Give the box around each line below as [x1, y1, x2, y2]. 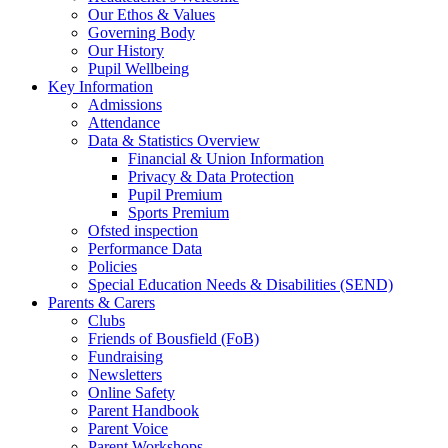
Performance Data [88, 239, 202, 257]
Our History [88, 41, 164, 59]
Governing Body [88, 23, 195, 41]
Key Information [48, 77, 153, 95]
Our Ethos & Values [88, 5, 215, 23]
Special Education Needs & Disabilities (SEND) [88, 275, 393, 293]
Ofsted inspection [88, 221, 198, 239]
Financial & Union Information [128, 149, 324, 167]
